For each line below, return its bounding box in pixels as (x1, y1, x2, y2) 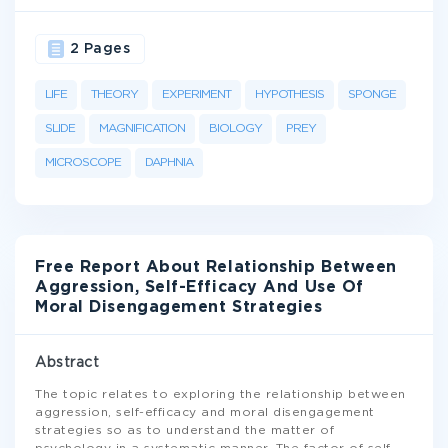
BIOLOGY (209, 123, 262, 134)
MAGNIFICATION (99, 123, 185, 134)
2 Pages (69, 43, 130, 55)
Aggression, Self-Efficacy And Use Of (35, 280, 364, 295)
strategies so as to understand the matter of (35, 425, 334, 436)
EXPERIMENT (162, 89, 231, 100)
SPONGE (348, 89, 396, 100)
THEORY (91, 89, 138, 100)
